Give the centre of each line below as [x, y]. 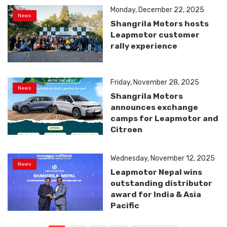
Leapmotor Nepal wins [157, 172]
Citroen [127, 129]
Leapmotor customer [155, 35]
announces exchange [155, 107]
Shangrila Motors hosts [160, 24]
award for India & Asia [156, 195]
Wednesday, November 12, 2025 [163, 159]
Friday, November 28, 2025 [155, 82]
